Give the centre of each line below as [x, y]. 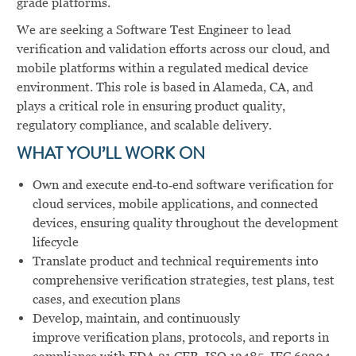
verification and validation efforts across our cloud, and [173, 48]
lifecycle [55, 242]
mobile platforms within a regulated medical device [162, 68]
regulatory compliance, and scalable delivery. [144, 125]
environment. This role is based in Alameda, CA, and [164, 87]
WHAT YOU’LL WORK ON [112, 155]
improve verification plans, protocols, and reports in [180, 337]
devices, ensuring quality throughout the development [185, 222]
